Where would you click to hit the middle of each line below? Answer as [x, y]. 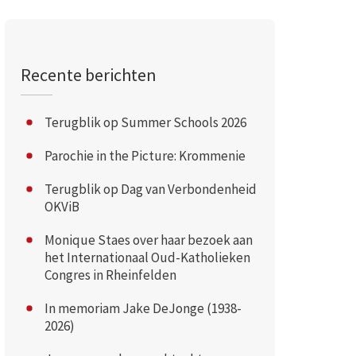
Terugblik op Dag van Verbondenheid [150, 189]
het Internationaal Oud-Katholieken [147, 257]
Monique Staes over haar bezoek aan [148, 240]
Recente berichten [88, 74]
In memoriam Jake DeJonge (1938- [143, 308]
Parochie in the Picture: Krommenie [145, 155]
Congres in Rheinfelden [110, 275]
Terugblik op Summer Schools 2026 [145, 122]
